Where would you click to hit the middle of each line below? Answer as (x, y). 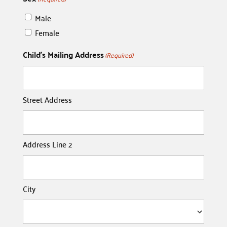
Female (47, 33)
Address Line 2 (47, 144)
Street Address (47, 100)
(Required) (119, 55)
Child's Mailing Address (63, 55)
